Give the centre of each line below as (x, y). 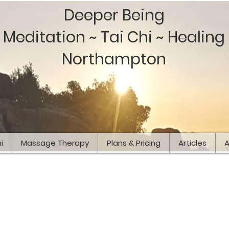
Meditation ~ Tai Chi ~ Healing (114, 37)
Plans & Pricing (134, 143)
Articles (192, 143)
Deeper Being (114, 15)
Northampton (114, 59)
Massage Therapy (55, 143)
